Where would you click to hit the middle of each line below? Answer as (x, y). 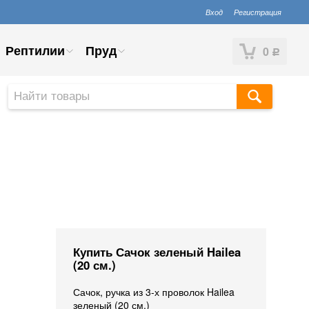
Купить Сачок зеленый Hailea (157, 252)
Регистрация (258, 12)
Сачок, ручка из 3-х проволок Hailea (154, 292)
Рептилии (35, 50)
